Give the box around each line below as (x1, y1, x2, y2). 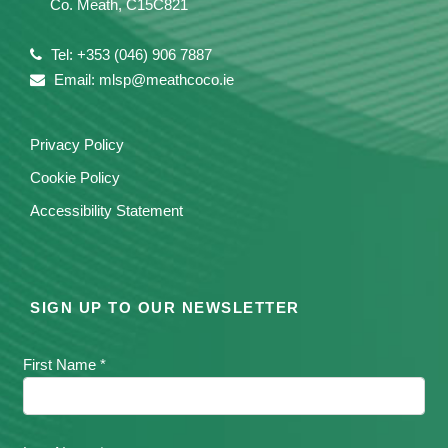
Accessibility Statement (30, 201, 183, 219)
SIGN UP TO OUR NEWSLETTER (30, 298, 300, 316)
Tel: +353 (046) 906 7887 (47, 45, 212, 63)
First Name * (23, 355, 106, 373)
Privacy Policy (30, 135, 124, 153)
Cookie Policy (30, 168, 120, 186)
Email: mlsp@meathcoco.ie (50, 70, 234, 88)
